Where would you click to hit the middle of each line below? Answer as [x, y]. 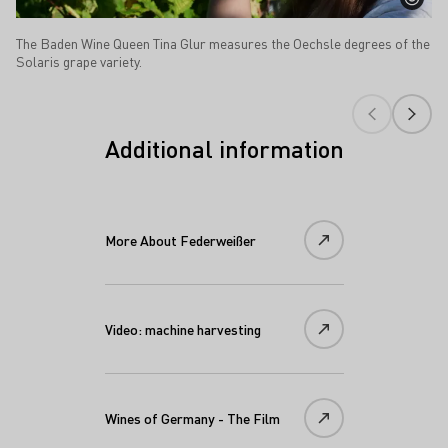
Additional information [224, 149]
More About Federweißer [180, 240]
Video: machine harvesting [182, 329]
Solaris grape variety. [79, 61]
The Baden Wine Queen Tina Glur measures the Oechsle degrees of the [223, 43]
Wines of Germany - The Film [192, 418]
